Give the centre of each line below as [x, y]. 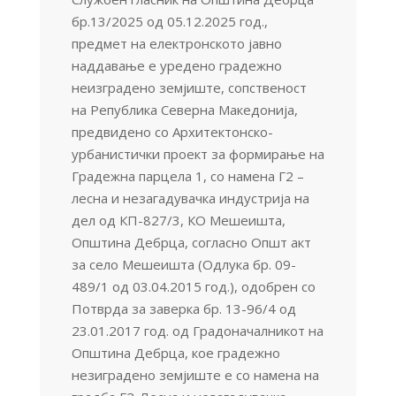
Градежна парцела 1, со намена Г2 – [187, 175]
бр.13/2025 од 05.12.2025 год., [169, 21]
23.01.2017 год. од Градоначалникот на [197, 330]
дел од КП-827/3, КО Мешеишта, [178, 220]
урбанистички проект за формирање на [198, 153]
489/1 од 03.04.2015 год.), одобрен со [193, 286]
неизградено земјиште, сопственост [189, 87]
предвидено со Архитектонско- [172, 131]
